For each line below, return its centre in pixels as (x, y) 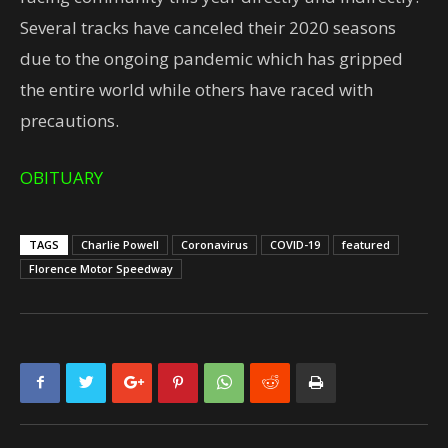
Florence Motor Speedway (101, 268)
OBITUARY (61, 177)
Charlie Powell (120, 244)
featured (366, 244)
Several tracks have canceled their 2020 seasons (208, 27)
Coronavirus (214, 244)
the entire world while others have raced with (196, 89)
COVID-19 (295, 244)
